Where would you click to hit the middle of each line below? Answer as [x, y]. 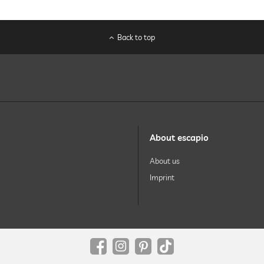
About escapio [179, 138]
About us [165, 161]
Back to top [136, 37]
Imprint [162, 177]
